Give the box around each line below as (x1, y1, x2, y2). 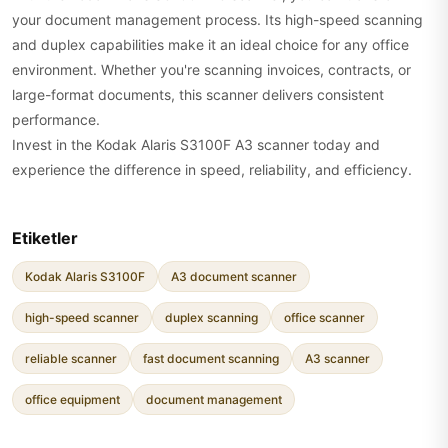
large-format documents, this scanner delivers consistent (12, 86, 384, 103)
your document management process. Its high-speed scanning (12, 11, 423, 28)
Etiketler (12, 228, 78, 248)
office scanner (284, 310, 365, 325)
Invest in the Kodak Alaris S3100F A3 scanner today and (12, 136, 380, 153)
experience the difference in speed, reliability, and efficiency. (12, 161, 412, 178)
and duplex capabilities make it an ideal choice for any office (12, 36, 409, 53)
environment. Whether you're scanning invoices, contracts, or (12, 61, 411, 78)
